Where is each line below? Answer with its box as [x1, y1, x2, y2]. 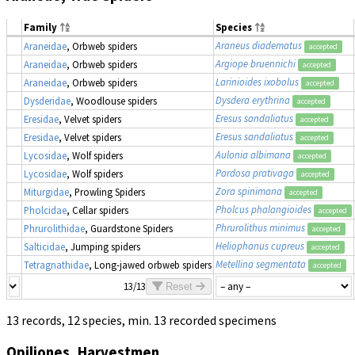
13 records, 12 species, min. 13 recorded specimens [6, 312, 277, 329]
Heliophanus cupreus [216, 239, 304, 253]
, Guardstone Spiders [85, 222, 173, 235]
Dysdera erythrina [216, 94, 290, 107]
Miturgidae [24, 185, 69, 199]
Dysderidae [24, 94, 71, 108]
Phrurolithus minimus [216, 221, 305, 235]
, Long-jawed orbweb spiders [89, 258, 212, 272]
